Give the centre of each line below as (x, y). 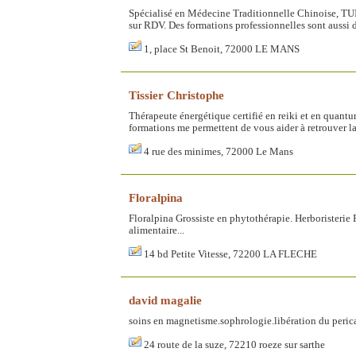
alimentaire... (157, 230)
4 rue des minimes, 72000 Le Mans (219, 151)
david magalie (165, 300)
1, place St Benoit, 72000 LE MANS (222, 49)
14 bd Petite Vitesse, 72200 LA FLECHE (230, 254)
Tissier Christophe (176, 95)
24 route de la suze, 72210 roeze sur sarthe (234, 344)
